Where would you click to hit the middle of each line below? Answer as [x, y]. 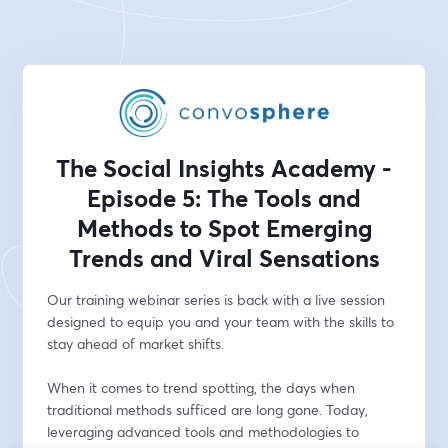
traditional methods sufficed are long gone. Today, [208, 409]
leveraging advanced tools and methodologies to [203, 431]
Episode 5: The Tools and [224, 198]
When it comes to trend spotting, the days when [201, 387]
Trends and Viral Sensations [224, 258]
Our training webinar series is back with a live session [216, 299]
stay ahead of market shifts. [136, 343]
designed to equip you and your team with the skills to [221, 321]
